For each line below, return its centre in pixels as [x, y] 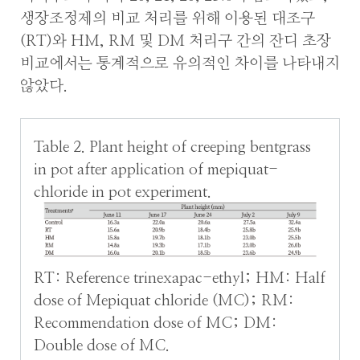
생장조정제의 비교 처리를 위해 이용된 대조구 [168, 19]
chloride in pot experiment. [123, 192]
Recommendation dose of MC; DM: [156, 323]
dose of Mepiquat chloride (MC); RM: [164, 301]
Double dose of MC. [102, 346]
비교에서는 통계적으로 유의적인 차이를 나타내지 [180, 64]
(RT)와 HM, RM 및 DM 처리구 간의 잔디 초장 [176, 42]
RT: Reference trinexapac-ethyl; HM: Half [180, 278]
